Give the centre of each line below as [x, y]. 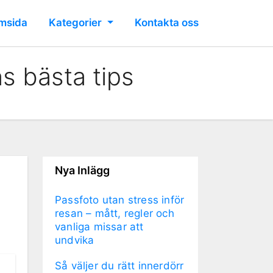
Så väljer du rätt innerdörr [119, 265]
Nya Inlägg [82, 170]
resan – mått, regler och [115, 213]
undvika [75, 240]
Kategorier [77, 23]
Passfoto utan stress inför [120, 200]
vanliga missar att [99, 226]
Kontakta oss [167, 23]
